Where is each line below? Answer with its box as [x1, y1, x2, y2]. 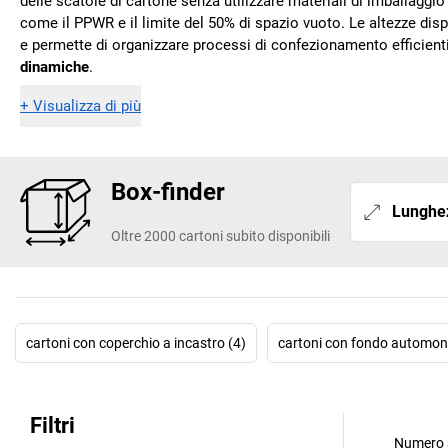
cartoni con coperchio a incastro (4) [26, 335, 246, 352]
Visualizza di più [33, 97, 141, 116]
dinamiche [20, 57, 89, 76]
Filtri [30, 413, 75, 439]
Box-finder [111, 177, 225, 206]
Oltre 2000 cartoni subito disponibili [111, 227, 330, 244]
